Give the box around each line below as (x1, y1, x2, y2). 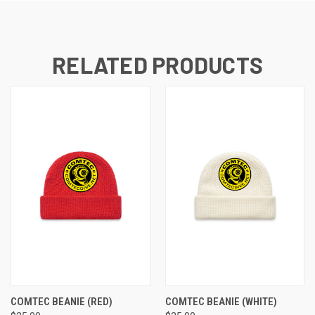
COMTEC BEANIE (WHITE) (165, 295, 277, 308)
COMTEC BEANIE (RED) (11, 295, 112, 308)
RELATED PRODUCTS (52, 51, 263, 78)
